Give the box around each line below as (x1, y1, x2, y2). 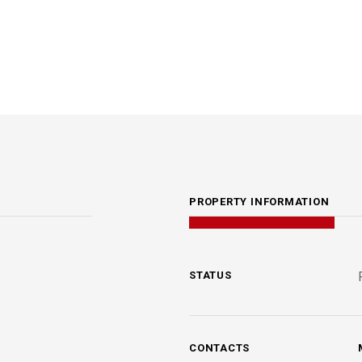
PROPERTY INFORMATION (189, 196, 330, 208)
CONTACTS (189, 342, 250, 354)
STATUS (189, 269, 232, 281)
